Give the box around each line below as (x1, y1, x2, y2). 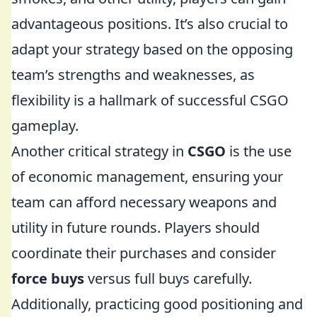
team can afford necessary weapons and (11, 192, 277, 212)
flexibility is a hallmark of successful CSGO (11, 91, 289, 110)
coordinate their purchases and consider (11, 243, 276, 263)
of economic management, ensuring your (11, 167, 283, 186)
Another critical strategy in (11, 142, 188, 161)
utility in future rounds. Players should (11, 218, 260, 237)
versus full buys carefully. (84, 269, 252, 288)
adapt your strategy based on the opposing (11, 40, 293, 59)
